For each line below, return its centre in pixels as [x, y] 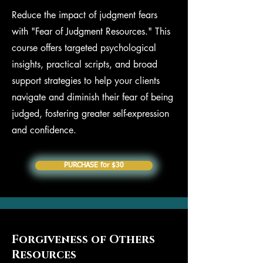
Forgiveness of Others [83, 240]
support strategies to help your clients [86, 81]
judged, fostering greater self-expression [90, 114]
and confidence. [44, 130]
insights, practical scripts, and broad [85, 64]
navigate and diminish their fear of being [92, 97]
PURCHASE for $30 [94, 166]
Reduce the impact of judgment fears [85, 15]
